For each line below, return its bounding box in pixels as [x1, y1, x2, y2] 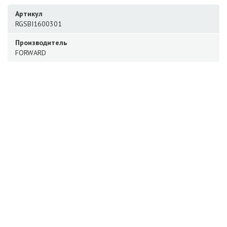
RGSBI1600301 [15, 19, 62, 28]
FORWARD [15, 48, 46, 57]
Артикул [15, 9, 43, 18]
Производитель [15, 38, 67, 47]
